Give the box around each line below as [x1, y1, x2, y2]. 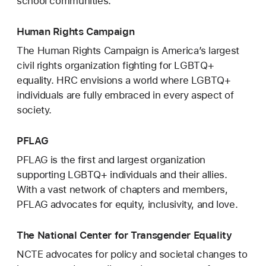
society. [17, 104, 52, 116]
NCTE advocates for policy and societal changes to [17, 248, 248, 261]
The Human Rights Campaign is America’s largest [17, 45, 239, 57]
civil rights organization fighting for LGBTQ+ [17, 59, 214, 72]
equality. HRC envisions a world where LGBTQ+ [17, 74, 231, 87]
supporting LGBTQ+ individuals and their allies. [17, 169, 227, 181]
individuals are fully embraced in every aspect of [17, 89, 234, 102]
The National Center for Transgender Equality [17, 229, 232, 242]
